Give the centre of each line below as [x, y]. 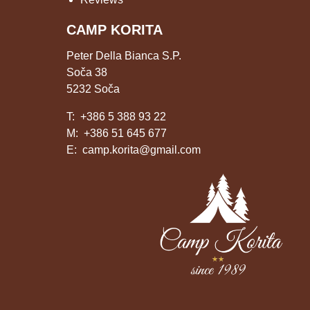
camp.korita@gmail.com [141, 150]
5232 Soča [93, 89]
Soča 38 [86, 72]
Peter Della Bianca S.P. [124, 56]
